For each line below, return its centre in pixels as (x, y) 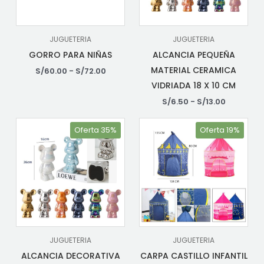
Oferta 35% (95, 130)
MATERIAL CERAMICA (194, 70)
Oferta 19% (220, 130)
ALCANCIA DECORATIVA (70, 256)
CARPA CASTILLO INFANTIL (194, 256)
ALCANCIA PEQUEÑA (194, 55)
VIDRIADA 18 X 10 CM (194, 86)
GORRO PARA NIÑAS (70, 55)
